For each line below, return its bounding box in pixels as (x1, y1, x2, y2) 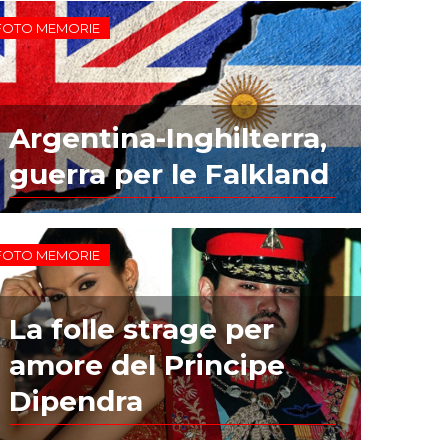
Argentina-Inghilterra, (9, 120, 328, 155)
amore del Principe (9, 347, 286, 382)
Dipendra (9, 383, 144, 418)
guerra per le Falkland (9, 156, 330, 191)
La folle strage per (9, 311, 275, 346)
